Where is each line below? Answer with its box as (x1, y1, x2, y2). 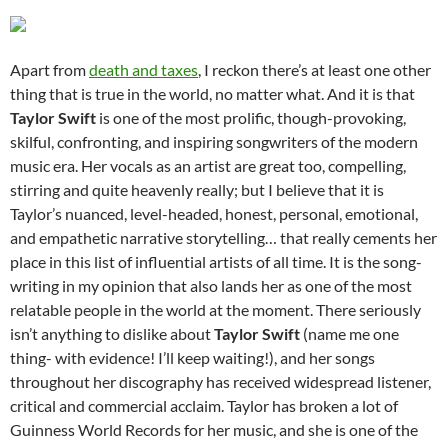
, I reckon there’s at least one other (198, 60, 431, 80)
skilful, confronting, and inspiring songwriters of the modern (10, 132, 418, 152)
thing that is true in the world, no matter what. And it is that (10, 84, 415, 104)
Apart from (10, 60, 89, 80)
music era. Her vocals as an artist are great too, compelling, (10, 156, 406, 176)
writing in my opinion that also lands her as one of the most (10, 276, 412, 296)
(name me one (303, 324, 399, 344)
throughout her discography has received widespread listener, (10, 372, 431, 392)
